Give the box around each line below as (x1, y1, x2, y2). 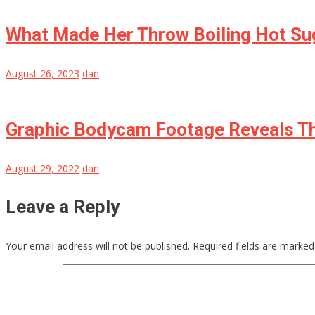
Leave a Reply (6, 196, 120, 218)
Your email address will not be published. (6, 239, 190, 253)
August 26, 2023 (6, 67, 79, 81)
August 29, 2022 (6, 162, 79, 176)
